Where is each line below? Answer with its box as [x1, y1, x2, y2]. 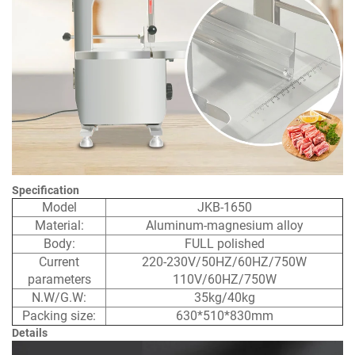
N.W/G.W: [32, 289, 86, 305]
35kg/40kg [193, 289, 255, 305]
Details [12, 326, 48, 339]
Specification [12, 183, 79, 197]
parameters [27, 271, 91, 287]
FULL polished [184, 235, 265, 251]
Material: [34, 217, 84, 233]
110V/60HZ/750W [172, 271, 277, 287]
